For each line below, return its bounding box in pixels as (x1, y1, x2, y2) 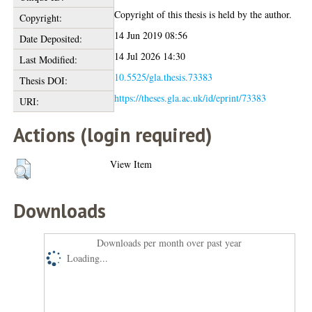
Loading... (67, 251, 109, 265)
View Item (110, 157, 153, 171)
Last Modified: (19, 52, 77, 66)
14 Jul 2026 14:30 (114, 49, 186, 63)
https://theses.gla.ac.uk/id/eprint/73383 (114, 91, 267, 104)
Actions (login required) (13, 121, 212, 148)
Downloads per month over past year (97, 235, 242, 249)
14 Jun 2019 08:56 (114, 28, 188, 42)
